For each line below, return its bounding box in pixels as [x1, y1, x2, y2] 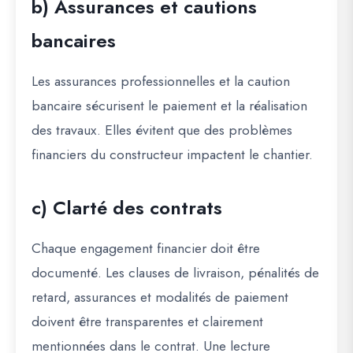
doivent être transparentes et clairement [32, 311, 263, 333]
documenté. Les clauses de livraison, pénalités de [32, 262, 319, 284]
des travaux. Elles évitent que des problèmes [32, 120, 292, 141]
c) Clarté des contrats [32, 194, 222, 222]
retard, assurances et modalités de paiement [32, 287, 288, 308]
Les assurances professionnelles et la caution [32, 71, 290, 92]
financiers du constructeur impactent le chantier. [32, 144, 313, 165]
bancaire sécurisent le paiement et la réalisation [32, 95, 307, 117]
